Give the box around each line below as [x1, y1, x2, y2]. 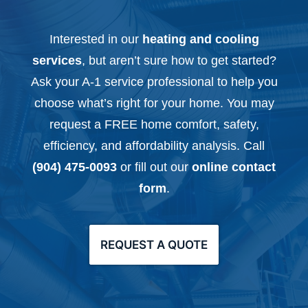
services [32, 54, 82, 67]
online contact [192, 160, 276, 174]
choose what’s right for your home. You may [34, 96, 274, 110]
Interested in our [49, 32, 142, 46]
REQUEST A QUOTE [100, 238, 208, 252]
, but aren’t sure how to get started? [81, 54, 276, 67]
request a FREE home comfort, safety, [49, 118, 259, 131]
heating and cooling [142, 32, 259, 46]
